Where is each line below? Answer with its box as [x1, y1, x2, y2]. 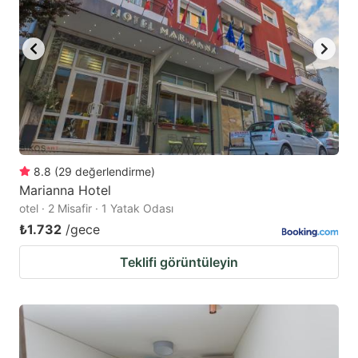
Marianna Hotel [19, 181, 111, 198]
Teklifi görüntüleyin [120, 253, 238, 270]
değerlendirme [75, 164, 151, 178]
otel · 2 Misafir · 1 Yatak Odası [19, 201, 173, 215]
